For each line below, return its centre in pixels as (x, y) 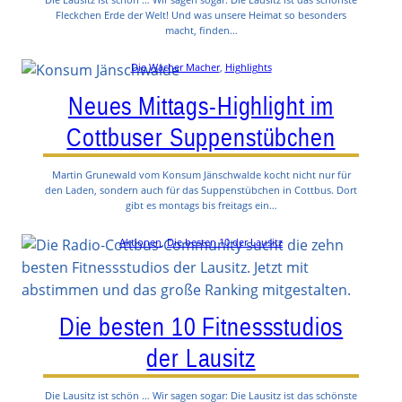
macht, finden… (201, 30)
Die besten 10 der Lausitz (225, 242)
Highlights (248, 66)
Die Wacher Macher (175, 66)
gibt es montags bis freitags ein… (201, 205)
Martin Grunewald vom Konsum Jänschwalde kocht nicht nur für (201, 175)
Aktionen (140, 242)
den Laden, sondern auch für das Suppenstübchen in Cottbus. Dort (201, 190)
